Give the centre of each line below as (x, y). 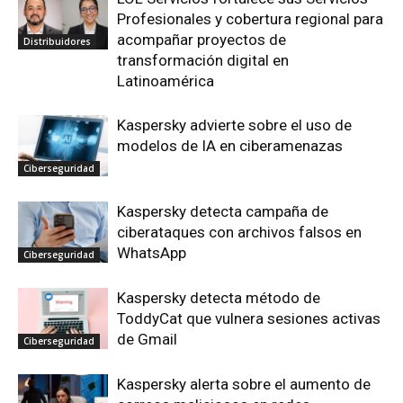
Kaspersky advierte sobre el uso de (234, 125)
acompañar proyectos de (201, 39)
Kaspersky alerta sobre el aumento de (244, 384)
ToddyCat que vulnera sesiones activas (249, 318)
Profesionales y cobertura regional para (250, 18)
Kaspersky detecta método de (219, 297)
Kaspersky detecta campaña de (223, 211)
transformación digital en (203, 60)
